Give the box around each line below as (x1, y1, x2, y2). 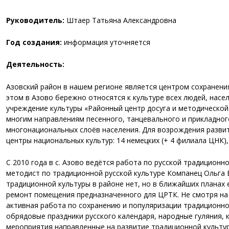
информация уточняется (62, 37, 150, 48)
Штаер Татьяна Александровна (66, 15, 176, 25)
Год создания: (6, 37, 62, 48)
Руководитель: (6, 15, 66, 25)
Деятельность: (6, 59, 66, 70)
